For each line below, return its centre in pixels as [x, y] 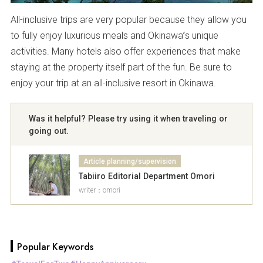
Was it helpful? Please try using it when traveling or [128, 119]
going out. [48, 131]
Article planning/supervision [129, 161]
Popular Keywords [55, 247]
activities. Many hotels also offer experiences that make [125, 51]
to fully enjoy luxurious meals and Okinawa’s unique [114, 36]
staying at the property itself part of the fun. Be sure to [121, 67]
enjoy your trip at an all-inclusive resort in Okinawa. [113, 83]
